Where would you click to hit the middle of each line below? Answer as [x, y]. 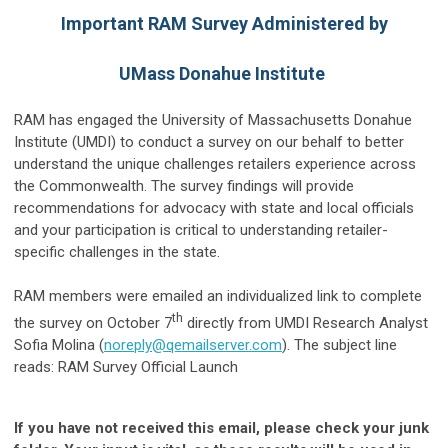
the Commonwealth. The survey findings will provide [184, 186]
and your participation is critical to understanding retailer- [201, 230]
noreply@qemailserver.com [193, 345]
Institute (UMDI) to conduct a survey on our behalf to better [209, 142]
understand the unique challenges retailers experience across [215, 164]
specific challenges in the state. [117, 252]
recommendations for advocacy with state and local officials [214, 208]
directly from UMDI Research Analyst [305, 323]
